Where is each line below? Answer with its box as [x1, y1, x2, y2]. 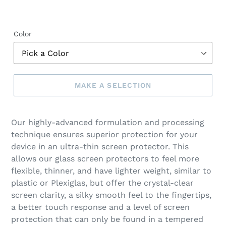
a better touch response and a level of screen [11, 202, 190, 212]
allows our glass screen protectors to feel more [11, 154, 199, 164]
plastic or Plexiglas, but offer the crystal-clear [11, 178, 194, 188]
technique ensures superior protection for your [11, 130, 198, 140]
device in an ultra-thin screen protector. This [11, 142, 189, 152]
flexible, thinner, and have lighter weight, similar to [11, 166, 211, 176]
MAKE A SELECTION [74, 81, 152, 89]
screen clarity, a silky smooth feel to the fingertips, [11, 190, 211, 200]
